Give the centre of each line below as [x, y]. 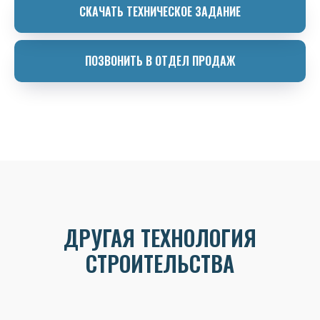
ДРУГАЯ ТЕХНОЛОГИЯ [160, 238]
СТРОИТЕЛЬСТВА [160, 264]
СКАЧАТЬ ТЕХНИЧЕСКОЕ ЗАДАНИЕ [160, 11]
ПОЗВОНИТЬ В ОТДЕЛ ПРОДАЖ [160, 61]
